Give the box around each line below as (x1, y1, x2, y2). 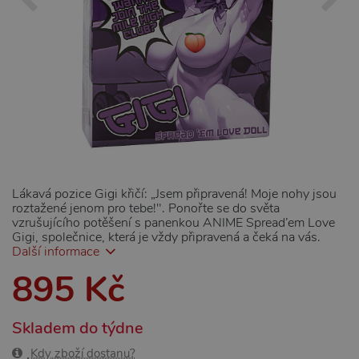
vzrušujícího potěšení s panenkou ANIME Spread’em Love (12, 214, 335, 232)
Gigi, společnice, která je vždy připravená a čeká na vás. (12, 228, 321, 246)
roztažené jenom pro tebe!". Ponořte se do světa (12, 200, 280, 217)
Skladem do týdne (12, 317, 143, 339)
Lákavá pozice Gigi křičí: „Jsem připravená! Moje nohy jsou (12, 185, 337, 203)
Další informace (12, 243, 99, 260)
